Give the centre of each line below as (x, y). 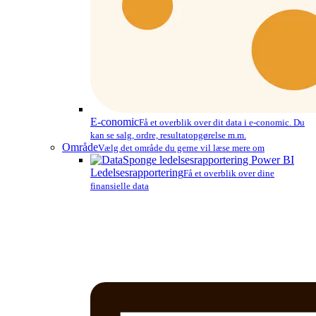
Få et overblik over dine (229, 173)
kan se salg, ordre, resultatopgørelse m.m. (168, 135)
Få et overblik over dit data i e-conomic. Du (222, 122)
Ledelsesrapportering (137, 172)
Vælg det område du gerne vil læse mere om (181, 147)
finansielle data (120, 186)
